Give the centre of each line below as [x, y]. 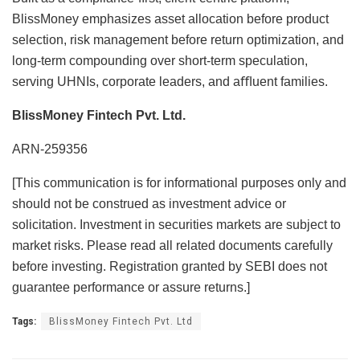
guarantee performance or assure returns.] [131, 287]
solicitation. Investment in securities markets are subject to [176, 224]
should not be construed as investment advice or [149, 203]
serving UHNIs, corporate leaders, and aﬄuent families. [170, 81]
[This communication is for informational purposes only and [179, 182]
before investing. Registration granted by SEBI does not [170, 266]
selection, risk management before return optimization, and [178, 39]
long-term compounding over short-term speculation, [160, 60]
